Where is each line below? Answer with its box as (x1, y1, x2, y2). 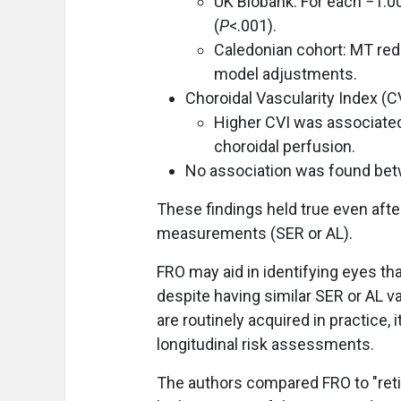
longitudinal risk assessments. (157, 334, 374, 354)
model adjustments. (214, 64, 357, 83)
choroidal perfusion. (214, 136, 355, 156)
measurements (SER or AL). (157, 223, 353, 243)
